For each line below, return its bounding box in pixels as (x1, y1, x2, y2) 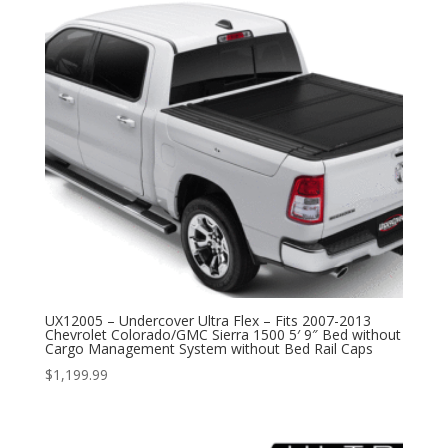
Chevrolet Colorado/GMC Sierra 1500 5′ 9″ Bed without (44, 324, 401, 344)
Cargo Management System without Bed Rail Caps (44, 338, 373, 358)
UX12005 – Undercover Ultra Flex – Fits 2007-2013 (44, 310, 371, 330)
